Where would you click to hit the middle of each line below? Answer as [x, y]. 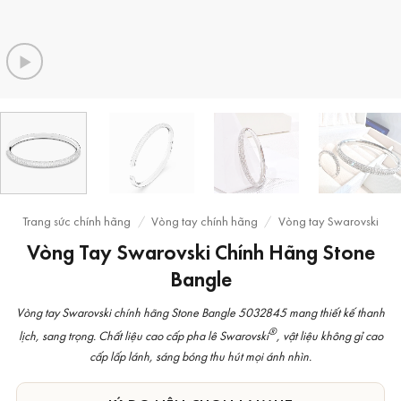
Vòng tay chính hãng [205, 221]
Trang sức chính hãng [77, 221]
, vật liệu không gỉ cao [329, 335]
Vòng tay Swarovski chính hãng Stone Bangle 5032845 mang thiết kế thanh [200, 312]
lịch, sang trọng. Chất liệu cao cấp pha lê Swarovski [143, 335]
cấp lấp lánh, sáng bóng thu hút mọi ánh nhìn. [200, 355]
